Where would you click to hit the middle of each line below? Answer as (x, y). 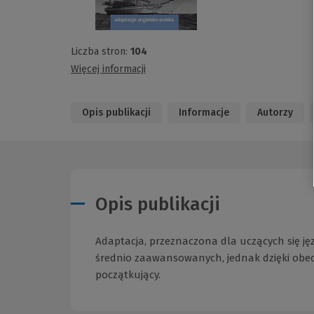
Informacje (204, 113)
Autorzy (275, 113)
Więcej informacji (108, 69)
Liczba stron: (101, 52)
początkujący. (128, 274)
